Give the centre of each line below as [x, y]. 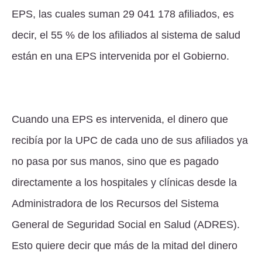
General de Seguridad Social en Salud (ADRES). [126, 224]
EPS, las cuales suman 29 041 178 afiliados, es [123, 14]
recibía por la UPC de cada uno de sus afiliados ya [130, 140]
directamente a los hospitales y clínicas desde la [124, 182]
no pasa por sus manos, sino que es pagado [115, 161]
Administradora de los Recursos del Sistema [115, 203]
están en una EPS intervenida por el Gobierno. [122, 56]
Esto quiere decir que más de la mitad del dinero [125, 245]
